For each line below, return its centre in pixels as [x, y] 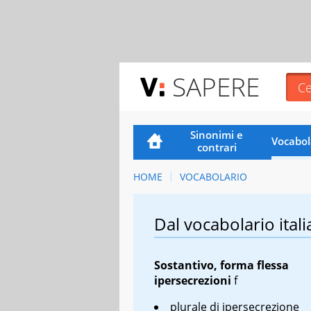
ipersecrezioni [193, 280]
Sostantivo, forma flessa [221, 265]
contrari [217, 147]
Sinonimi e [217, 134]
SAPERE [216, 86]
